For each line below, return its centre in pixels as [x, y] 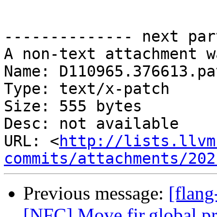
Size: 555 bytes [73, 106]
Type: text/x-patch [87, 89]
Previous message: [96, 193]
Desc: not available [91, 124]
